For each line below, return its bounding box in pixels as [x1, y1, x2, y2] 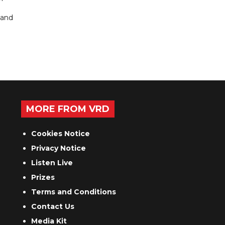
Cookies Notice [31, 129, 90, 139]
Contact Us [31, 202, 75, 211]
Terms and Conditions [31, 187, 117, 197]
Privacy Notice [31, 144, 86, 153]
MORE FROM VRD [26, 103, 110, 115]
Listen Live [31, 158, 73, 168]
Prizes [31, 173, 55, 182]
